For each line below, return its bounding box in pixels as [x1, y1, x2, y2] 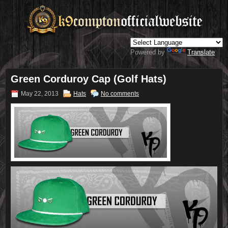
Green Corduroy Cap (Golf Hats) [11, 73, 166, 85]
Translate [187, 48, 215, 56]
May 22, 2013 [21, 90, 59, 98]
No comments [101, 90, 139, 98]
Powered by [130, 48, 167, 56]
